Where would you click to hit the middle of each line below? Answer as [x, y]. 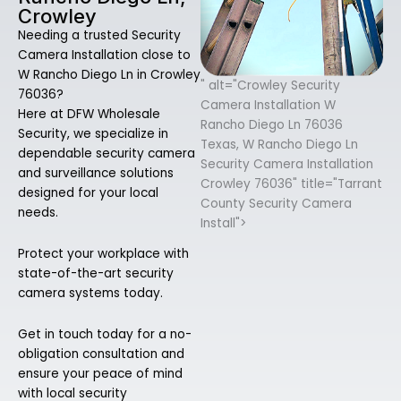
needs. [38, 213]
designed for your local [88, 193]
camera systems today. [90, 294]
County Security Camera [276, 203]
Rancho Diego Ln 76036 [272, 124]
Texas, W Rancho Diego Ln [279, 144]
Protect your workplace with [103, 254]
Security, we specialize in [93, 134]
